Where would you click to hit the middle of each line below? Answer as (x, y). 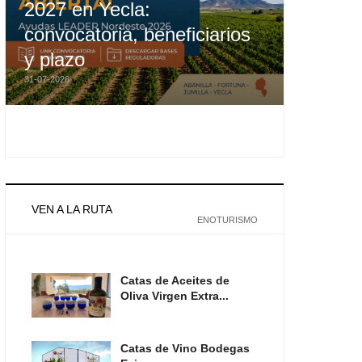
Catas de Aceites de (175, 280)
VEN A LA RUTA (72, 210)
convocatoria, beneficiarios (138, 35)
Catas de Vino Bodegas (185, 348)
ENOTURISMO (227, 219)
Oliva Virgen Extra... (174, 295)
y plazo (55, 60)
